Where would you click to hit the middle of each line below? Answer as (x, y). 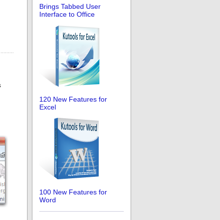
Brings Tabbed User (70, 7)
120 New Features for (73, 99)
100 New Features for (73, 192)
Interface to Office (67, 14)
